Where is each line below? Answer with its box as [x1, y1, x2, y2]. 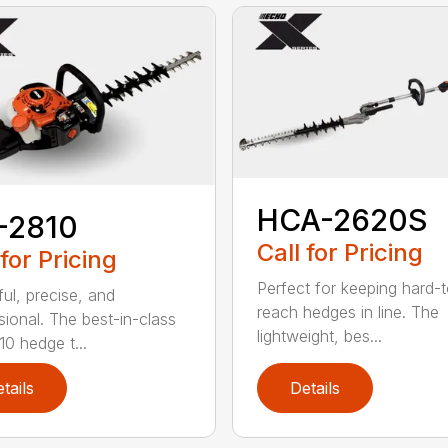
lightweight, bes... [256, 325, 382, 346]
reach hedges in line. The [256, 301, 439, 322]
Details [289, 377, 340, 398]
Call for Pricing [256, 237, 423, 267]
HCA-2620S [256, 201, 428, 238]
